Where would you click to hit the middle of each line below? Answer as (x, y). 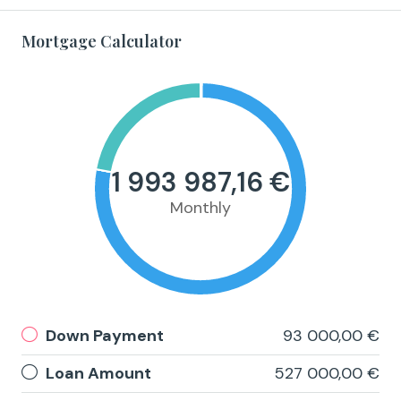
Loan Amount (98, 374)
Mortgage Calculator (102, 42)
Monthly (200, 208)
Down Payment (105, 336)
